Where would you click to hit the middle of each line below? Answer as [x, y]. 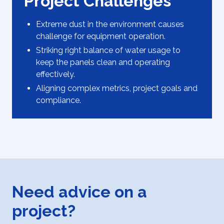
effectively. [55, 74]
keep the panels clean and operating [103, 62]
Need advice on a [79, 192]
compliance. [58, 100]
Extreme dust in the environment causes [110, 24]
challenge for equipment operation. [101, 36]
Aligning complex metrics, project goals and [117, 88]
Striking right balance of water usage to [108, 50]
